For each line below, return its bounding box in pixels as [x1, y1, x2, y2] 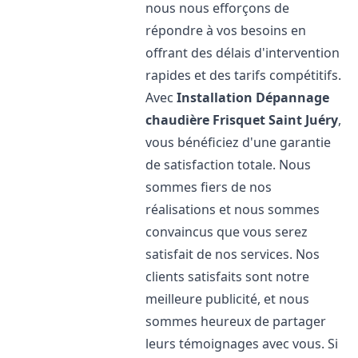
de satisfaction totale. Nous [145, 156, 312, 173]
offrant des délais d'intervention [145, 44, 340, 62]
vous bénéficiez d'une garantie [145, 133, 332, 151]
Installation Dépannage [177, 89, 330, 106]
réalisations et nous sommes [145, 201, 320, 218]
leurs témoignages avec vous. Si [145, 335, 339, 352]
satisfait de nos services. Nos [145, 245, 320, 263]
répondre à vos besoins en [145, 22, 307, 39]
